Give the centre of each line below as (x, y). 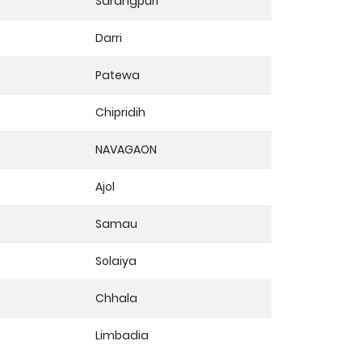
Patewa (118, 75)
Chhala (116, 298)
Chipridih (120, 112)
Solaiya (116, 261)
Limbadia (122, 335)
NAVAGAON (126, 149)
